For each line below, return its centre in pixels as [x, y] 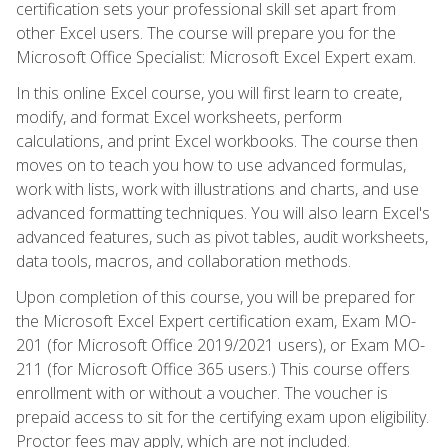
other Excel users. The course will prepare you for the [206, 32]
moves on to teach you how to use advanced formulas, [211, 164]
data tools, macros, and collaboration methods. [183, 260]
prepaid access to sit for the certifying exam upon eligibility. [222, 416]
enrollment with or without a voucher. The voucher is [202, 392]
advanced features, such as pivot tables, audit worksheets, [222, 236]
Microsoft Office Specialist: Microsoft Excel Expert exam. [216, 56]
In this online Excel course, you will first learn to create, [209, 92]
